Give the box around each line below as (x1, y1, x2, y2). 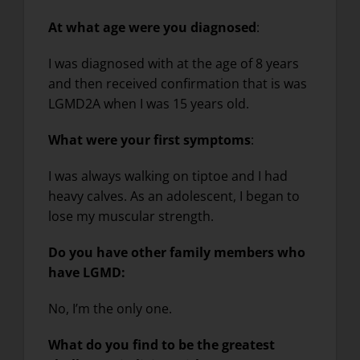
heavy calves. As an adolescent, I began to (47, 187, 300, 206)
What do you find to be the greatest (47, 336, 275, 354)
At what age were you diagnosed (47, 18, 256, 37)
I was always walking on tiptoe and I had (47, 167, 288, 186)
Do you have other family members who (47, 243, 305, 262)
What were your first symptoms (47, 131, 251, 149)
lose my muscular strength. (47, 207, 214, 226)
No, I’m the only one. (47, 300, 172, 318)
